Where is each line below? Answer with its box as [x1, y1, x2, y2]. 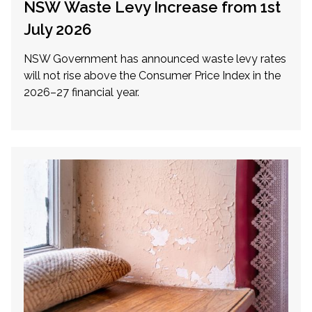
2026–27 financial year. [24, 85, 139, 99]
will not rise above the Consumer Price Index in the [24, 68, 281, 82]
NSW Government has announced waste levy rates [24, 52, 286, 65]
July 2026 [24, 19, 91, 38]
